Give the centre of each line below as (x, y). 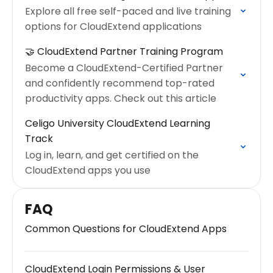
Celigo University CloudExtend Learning (118, 123)
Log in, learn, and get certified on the (112, 155)
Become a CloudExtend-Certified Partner (124, 68)
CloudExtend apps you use (88, 170)
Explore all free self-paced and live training (128, 11)
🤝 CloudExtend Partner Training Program (124, 51)
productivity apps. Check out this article (121, 98)
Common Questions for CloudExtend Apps (126, 229)
